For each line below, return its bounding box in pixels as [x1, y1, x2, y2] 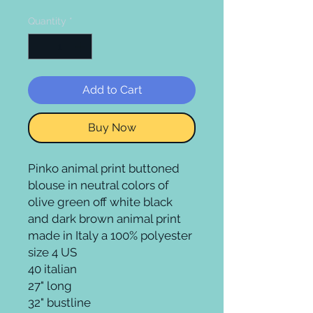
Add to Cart [82, 83, 142, 96]
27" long [28, 279, 75, 293]
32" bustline [28, 296, 91, 310]
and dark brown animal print [28, 212, 181, 226]
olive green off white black [28, 195, 173, 209]
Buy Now [87, 121, 136, 134]
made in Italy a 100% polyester [28, 228, 192, 242]
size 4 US [28, 245, 80, 259]
